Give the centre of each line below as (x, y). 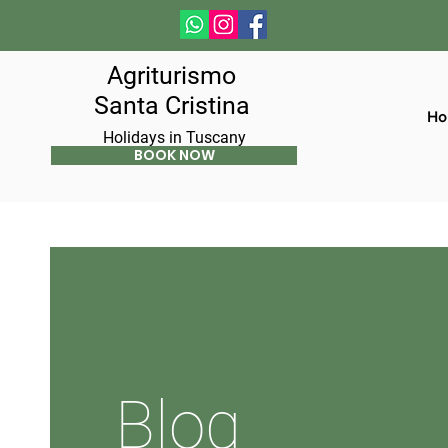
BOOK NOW (174, 155)
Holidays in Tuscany (175, 137)
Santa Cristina (171, 105)
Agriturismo (172, 75)
